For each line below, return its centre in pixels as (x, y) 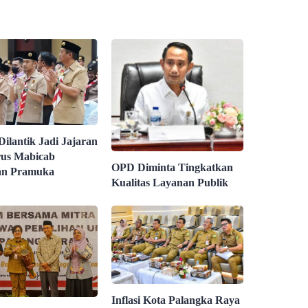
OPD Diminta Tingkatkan (173, 168)
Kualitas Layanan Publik (170, 183)
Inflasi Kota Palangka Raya (176, 300)
